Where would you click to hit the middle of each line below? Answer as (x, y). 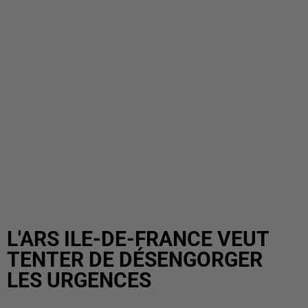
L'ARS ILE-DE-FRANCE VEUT (138, 239)
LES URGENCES (79, 280)
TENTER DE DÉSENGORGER (135, 260)
